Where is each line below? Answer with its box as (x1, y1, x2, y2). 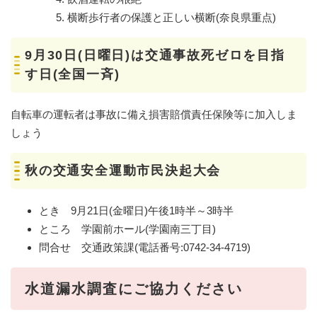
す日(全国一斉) (25, 67, 120, 81)
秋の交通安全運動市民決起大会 (25, 163, 221, 178)
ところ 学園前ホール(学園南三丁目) (39, 222, 216, 235)
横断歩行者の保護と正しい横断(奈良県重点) (67, 11, 276, 23)
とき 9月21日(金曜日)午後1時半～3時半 (39, 204, 234, 217)
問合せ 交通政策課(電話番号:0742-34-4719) (39, 241, 250, 253)
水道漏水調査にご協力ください (25, 280, 243, 296)
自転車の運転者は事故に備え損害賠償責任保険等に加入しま (11, 108, 297, 120)
